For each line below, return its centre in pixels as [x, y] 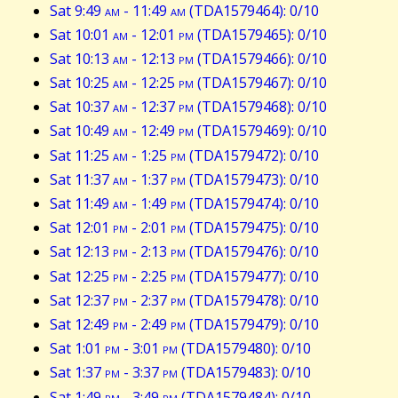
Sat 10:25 [81, 83]
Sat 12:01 [81, 228]
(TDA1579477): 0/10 [252, 276]
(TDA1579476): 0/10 [252, 252]
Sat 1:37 [77, 373]
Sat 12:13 [81, 252]
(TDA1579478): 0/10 [252, 300]
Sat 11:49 [81, 203]
